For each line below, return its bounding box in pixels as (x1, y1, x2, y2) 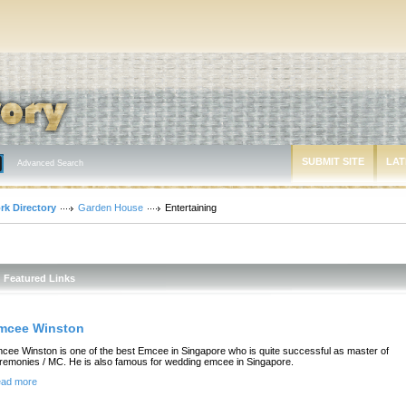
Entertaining (165, 202, 217, 213)
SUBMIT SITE (302, 156, 364, 167)
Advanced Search (17, 159, 83, 168)
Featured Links (4, 273, 75, 284)
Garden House (78, 202, 143, 213)
